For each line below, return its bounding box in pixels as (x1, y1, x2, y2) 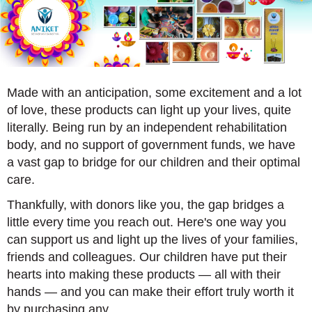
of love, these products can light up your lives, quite (7, 102, 291, 117)
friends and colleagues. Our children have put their (7, 249, 287, 264)
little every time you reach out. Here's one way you (7, 214, 286, 229)
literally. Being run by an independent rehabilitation (7, 120, 287, 134)
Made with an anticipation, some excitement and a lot (7, 85, 302, 100)
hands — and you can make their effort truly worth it (7, 284, 294, 299)
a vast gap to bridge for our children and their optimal (7, 155, 300, 169)
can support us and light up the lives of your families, (7, 232, 298, 247)
